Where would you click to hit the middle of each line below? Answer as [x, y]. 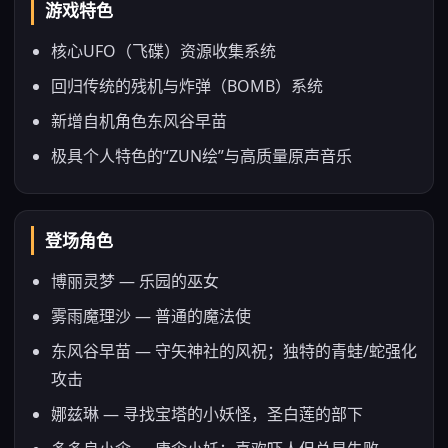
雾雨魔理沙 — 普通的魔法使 [151, 316]
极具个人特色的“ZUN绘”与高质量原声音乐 [201, 156]
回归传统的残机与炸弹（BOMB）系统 [187, 86]
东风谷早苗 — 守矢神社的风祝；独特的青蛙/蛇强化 [234, 351]
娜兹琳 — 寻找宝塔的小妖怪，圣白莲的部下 [207, 414]
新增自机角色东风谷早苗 [139, 121]
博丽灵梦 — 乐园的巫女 [135, 281]
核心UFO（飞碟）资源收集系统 [163, 51]
